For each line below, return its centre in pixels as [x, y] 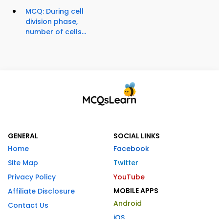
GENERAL [23, 136]
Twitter [126, 163]
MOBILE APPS [136, 191]
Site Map [23, 163]
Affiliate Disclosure [41, 191]
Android [128, 204]
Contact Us [28, 206]
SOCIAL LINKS [137, 136]
